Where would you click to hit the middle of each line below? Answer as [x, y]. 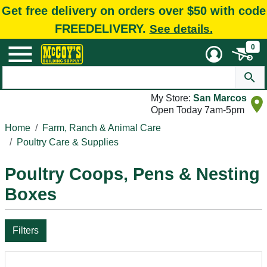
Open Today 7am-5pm [198, 110]
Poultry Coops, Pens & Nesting [132, 174]
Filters [26, 230]
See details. [181, 29]
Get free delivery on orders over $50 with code [133, 10]
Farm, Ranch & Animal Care [102, 128]
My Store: [172, 98]
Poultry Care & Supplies [68, 142]
